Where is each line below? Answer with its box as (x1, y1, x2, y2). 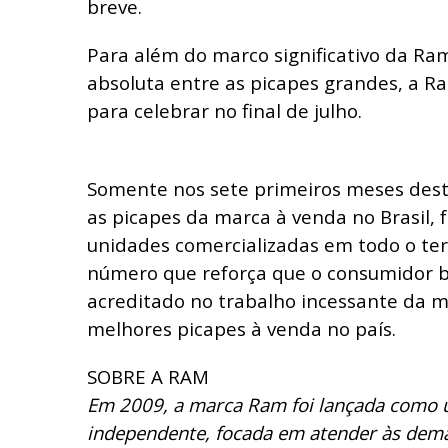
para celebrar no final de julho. (87, 97, 362, 123)
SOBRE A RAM (87, 363, 209, 389)
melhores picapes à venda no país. (87, 315, 401, 341)
